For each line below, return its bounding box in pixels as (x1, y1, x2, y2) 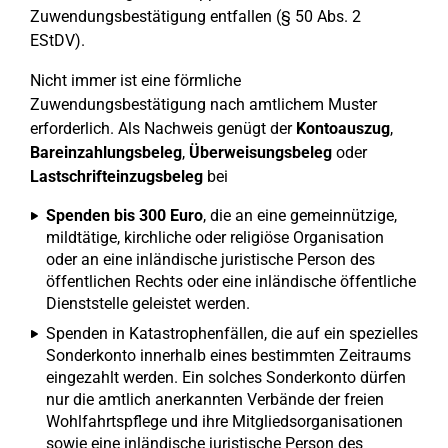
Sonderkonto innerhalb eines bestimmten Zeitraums (46, 346, 411, 365)
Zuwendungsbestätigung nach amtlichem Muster (30, 95, 377, 114)
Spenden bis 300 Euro (46, 206, 203, 225)
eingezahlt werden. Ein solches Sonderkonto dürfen (46, 368, 406, 387)
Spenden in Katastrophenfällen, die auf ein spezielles (46, 324, 418, 343)
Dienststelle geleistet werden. (46, 294, 250, 313)
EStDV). (30, 31, 85, 50)
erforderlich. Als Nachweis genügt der (30, 119, 296, 138)
